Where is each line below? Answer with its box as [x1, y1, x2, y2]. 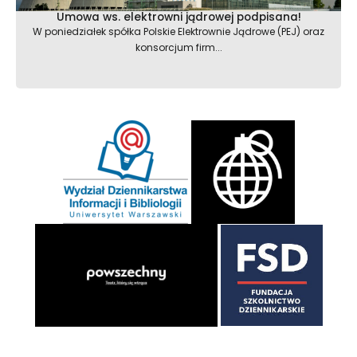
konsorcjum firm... [135, 41, 222, 55]
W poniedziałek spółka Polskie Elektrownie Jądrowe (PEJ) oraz [33, 25, 324, 39]
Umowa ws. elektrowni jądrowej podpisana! [56, 10, 301, 25]
